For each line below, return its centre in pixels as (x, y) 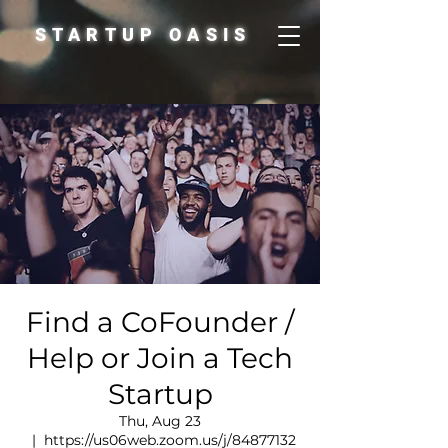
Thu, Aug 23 (160, 421)
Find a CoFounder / (160, 322)
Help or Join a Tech (160, 358)
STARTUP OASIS (143, 34)
